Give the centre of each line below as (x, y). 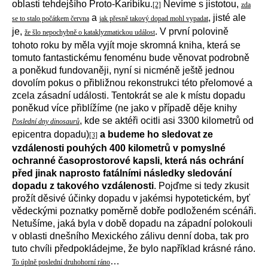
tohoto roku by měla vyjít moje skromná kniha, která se (126, 45)
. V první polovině (192, 31)
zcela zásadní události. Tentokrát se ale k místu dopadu (129, 95)
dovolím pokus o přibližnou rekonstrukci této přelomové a (132, 83)
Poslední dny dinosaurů (46, 121)
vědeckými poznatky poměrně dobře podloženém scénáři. (134, 211)
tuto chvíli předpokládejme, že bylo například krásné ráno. (134, 249)
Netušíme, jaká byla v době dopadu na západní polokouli (132, 223)
